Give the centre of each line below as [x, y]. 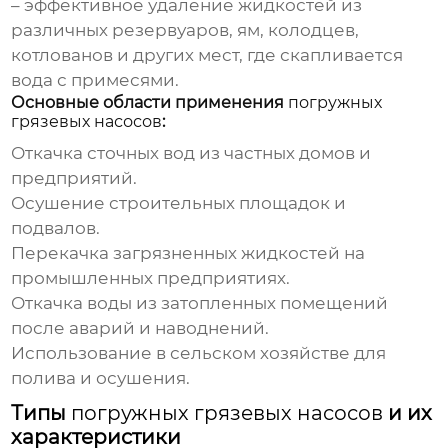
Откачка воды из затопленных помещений [200, 303]
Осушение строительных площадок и [179, 203]
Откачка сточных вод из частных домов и [191, 153]
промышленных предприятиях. [151, 278]
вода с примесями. [95, 80]
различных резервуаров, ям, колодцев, [185, 30]
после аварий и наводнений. [140, 328]
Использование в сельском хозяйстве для [199, 353]
